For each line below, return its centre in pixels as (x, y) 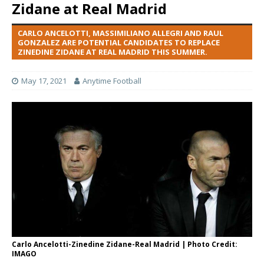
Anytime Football (112, 81)
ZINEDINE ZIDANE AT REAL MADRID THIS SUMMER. (113, 52)
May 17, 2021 (44, 81)
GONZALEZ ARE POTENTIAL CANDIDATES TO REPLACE (119, 42)
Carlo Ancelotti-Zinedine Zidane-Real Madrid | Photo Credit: (125, 245)
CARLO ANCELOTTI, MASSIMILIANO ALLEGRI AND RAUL (121, 33)
